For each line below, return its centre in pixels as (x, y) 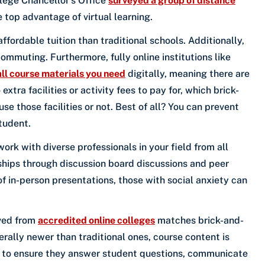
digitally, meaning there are (188, 73)
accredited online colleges (96, 220)
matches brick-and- (199, 220)
